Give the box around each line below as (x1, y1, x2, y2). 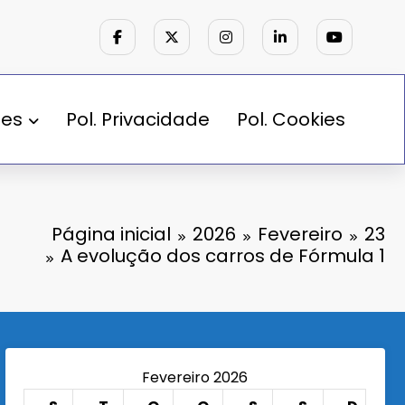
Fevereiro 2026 (142, 366, 249, 388)
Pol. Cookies (237, 106, 345, 132)
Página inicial (52, 221, 171, 247)
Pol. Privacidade (66, 106, 210, 132)
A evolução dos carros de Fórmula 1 (61, 242, 385, 268)
